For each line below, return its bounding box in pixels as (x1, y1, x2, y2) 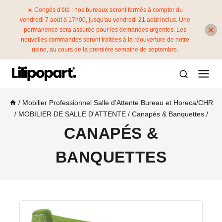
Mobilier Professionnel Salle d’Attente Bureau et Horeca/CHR (22, 98, 213, 107)
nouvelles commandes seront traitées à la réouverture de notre (20, 36, 189, 43)
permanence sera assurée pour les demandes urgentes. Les (23, 26, 186, 33)
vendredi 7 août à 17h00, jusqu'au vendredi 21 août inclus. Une (19, 16, 190, 23)
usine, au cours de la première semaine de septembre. (31, 46, 178, 53)
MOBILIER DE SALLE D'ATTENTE (18, 110, 126, 118)
